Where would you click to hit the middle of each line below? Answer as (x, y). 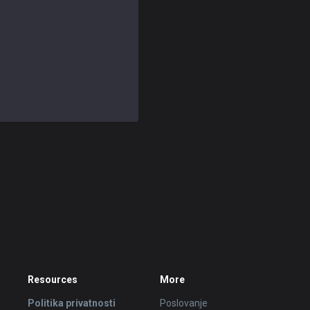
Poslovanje (183, 303)
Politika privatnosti (72, 303)
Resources (53, 279)
